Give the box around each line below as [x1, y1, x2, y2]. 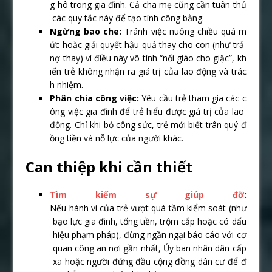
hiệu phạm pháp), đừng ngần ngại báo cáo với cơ [50, 229, 246, 241]
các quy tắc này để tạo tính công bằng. [50, 12, 205, 24]
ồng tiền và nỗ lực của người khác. [50, 132, 184, 144]
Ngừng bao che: [50, 25, 122, 38]
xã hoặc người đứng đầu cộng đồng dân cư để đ [50, 256, 246, 268]
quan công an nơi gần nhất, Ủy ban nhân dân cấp [50, 242, 246, 254]
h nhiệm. [50, 79, 84, 91]
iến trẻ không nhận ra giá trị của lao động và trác [50, 66, 246, 78]
